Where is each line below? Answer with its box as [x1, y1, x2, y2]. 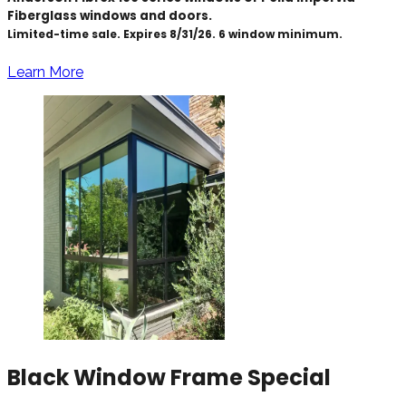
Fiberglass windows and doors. [7, 6, 212, 24]
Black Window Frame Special [7, 362, 331, 392]
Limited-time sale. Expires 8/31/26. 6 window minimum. [7, 25, 343, 42]
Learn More [7, 63, 83, 81]
